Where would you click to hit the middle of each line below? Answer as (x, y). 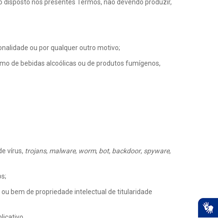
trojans (36, 151)
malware (62, 151)
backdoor (126, 151)
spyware (156, 151)
